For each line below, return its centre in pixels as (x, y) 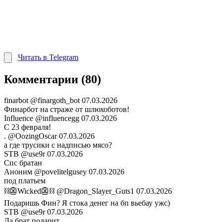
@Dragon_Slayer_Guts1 (95, 191)
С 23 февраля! (28, 127)
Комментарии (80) (53, 80)
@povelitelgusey (60, 172)
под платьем (25, 181)
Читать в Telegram (48, 57)
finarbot (17, 101)
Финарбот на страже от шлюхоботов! (67, 110)
